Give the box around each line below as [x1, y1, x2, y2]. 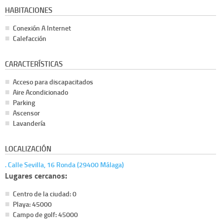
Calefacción [13, 34, 46, 43]
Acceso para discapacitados [13, 77, 93, 87]
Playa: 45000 [13, 199, 52, 209]
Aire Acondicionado [13, 87, 68, 97]
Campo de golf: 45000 [13, 210, 78, 220]
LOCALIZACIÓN [5, 143, 51, 154]
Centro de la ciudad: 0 [13, 189, 76, 199]
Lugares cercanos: [5, 170, 67, 182]
